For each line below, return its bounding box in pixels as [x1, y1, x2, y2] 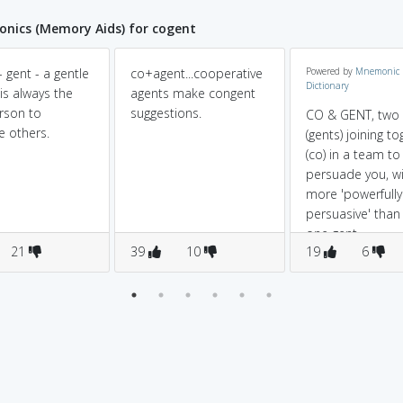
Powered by [306, 65, 355, 77]
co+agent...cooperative [130, 65, 263, 82]
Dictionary [306, 79, 349, 92]
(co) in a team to [306, 146, 400, 163]
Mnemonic [355, 65, 399, 77]
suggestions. [130, 104, 201, 121]
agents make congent [130, 85, 255, 102]
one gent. [306, 225, 360, 242]
